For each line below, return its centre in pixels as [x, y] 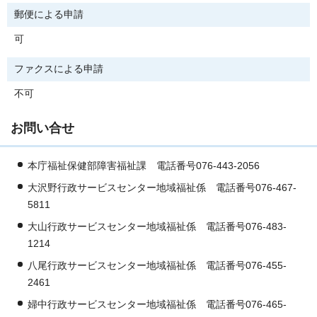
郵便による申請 [49, 15]
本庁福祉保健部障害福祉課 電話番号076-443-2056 [144, 166]
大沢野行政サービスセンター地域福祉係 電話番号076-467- [162, 188]
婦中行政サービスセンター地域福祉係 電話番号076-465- [157, 305]
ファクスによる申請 [59, 69]
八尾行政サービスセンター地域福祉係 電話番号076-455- [157, 266]
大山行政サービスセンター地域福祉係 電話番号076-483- [157, 227]
